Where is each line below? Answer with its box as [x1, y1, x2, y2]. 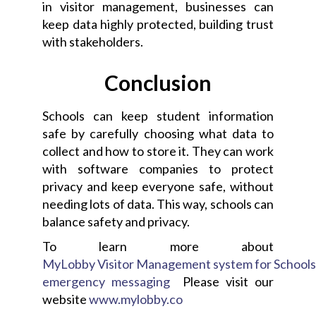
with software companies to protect [42, 161, 274, 177]
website [42, 291, 89, 308]
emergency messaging [42, 274, 170, 290]
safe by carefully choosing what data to [42, 126, 274, 142]
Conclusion [104, 70, 212, 96]
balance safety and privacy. [42, 214, 190, 230]
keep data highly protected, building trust [42, 16, 274, 32]
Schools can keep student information [42, 108, 274, 124]
